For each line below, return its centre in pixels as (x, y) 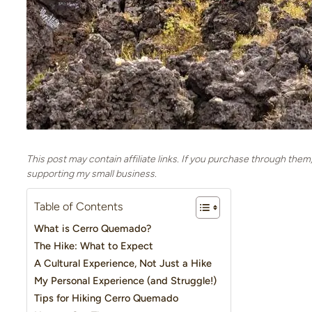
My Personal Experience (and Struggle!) (125, 281)
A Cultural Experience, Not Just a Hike (123, 264)
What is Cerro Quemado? (92, 229)
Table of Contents (78, 207)
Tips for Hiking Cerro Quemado (106, 298)
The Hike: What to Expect (93, 246)
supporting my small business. (91, 174)
